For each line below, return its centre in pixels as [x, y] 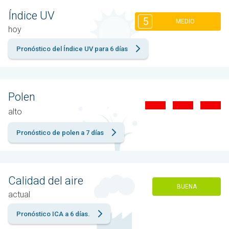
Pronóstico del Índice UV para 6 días [72, 49]
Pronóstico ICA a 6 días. [53, 214]
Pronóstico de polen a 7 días [60, 132]
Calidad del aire [46, 180]
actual [19, 194]
